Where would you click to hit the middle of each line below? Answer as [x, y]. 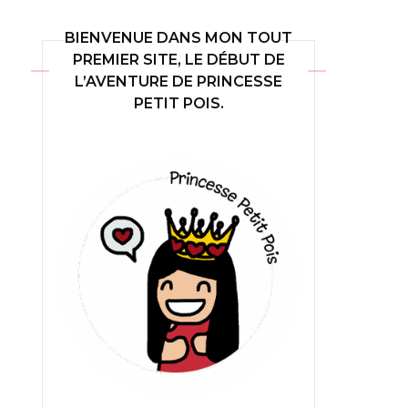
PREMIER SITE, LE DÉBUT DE [178, 59]
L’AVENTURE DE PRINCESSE [178, 81]
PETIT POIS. [178, 103]
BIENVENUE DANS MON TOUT [178, 37]
